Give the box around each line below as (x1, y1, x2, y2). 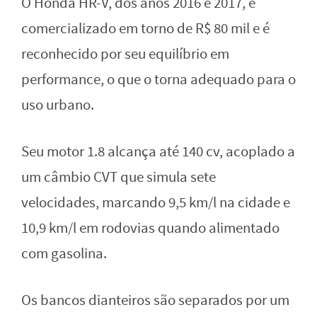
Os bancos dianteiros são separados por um (21, 290, 289, 310)
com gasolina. (21, 243, 107, 263)
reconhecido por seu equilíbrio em (21, 44, 229, 64)
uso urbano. (21, 95, 94, 115)
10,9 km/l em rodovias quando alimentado (21, 218, 279, 238)
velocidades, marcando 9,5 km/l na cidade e (21, 192, 290, 212)
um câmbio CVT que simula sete (21, 167, 216, 187)
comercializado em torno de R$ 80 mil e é (21, 18, 270, 38)
